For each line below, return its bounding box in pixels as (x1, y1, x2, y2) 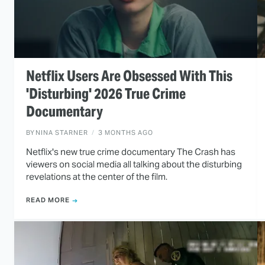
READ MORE (26, 196, 70, 205)
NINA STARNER (35, 128, 88, 137)
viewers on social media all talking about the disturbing (26, 158, 242, 170)
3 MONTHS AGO (98, 128, 153, 137)
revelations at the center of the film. (26, 170, 167, 182)
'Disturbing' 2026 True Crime (26, 84, 186, 103)
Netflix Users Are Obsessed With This (26, 66, 232, 85)
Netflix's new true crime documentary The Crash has (26, 146, 235, 157)
